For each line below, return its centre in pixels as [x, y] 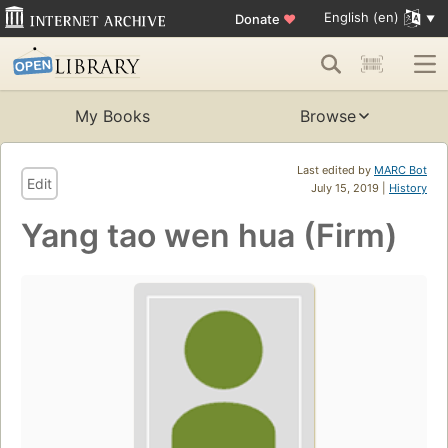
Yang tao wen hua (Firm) [209, 236]
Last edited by [335, 170]
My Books [112, 116]
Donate [258, 18]
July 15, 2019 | [350, 188]
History [408, 188]
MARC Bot [400, 170]
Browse [328, 116]
